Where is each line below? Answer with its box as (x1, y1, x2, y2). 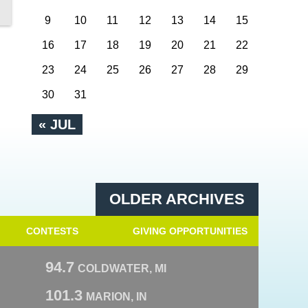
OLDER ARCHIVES (109, 190, 245, 208)
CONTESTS (26, 225, 78, 236)
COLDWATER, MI (78, 263, 166, 274)
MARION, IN (86, 291, 147, 302)
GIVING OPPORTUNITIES (132, 225, 247, 236)
